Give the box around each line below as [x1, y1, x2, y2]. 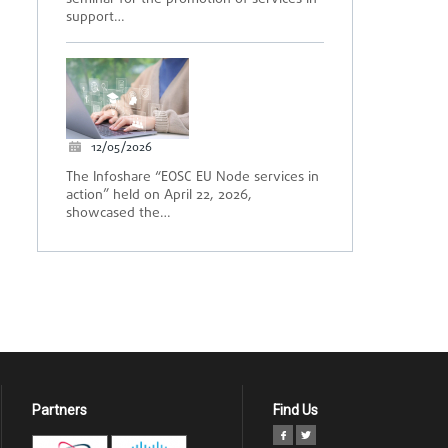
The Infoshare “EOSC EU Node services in [66, 167, 319, 188]
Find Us [273, 402, 318, 418]
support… [66, 7, 125, 28]
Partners [32, 402, 87, 418]
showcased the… [66, 203, 171, 224]
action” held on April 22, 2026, [66, 185, 252, 206]
